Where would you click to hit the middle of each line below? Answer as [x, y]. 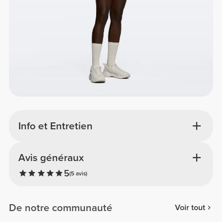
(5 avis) [78, 173]
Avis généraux [51, 158]
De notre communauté [61, 208]
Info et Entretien [55, 126]
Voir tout [190, 208]
